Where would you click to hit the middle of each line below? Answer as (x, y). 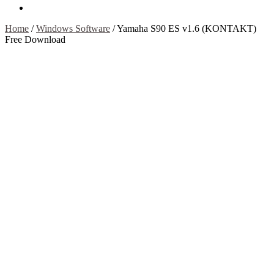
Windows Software (73, 28)
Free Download (35, 39)
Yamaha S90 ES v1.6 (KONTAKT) (187, 28)
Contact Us (51, 7)
